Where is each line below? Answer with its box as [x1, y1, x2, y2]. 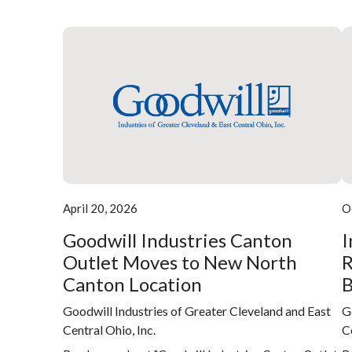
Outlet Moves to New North [63, 250, 297, 273]
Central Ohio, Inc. [63, 321, 156, 337]
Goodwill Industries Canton [63, 228, 292, 251]
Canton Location [63, 272, 202, 295]
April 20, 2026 [63, 200, 137, 215]
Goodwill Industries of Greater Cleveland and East [63, 302, 331, 318]
